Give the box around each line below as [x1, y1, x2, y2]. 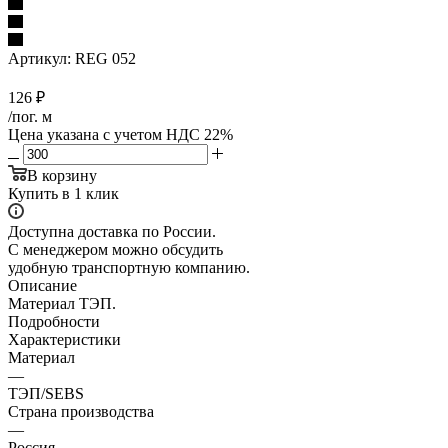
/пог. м [8, 107, 52, 125]
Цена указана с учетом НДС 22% [8, 125, 233, 143]
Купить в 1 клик [8, 184, 119, 202]
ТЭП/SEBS [8, 384, 84, 402]
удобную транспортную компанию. [8, 258, 250, 276]
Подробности [8, 312, 100, 330]
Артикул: [8, 49, 71, 67]
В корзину [27, 166, 97, 184]
